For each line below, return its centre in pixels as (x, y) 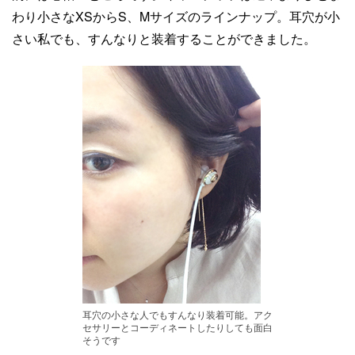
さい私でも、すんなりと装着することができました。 (164, 38)
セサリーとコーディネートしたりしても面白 (177, 327)
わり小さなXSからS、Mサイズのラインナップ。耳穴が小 (176, 16)
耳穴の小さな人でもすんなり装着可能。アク (177, 314)
